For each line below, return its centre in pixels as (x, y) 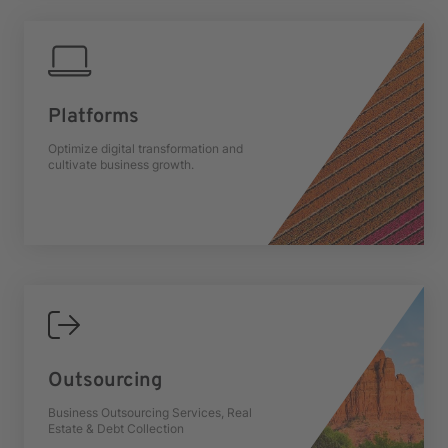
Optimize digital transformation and (145, 148)
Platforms (93, 117)
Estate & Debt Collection (116, 428)
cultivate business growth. (121, 164)
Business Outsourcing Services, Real (150, 412)
